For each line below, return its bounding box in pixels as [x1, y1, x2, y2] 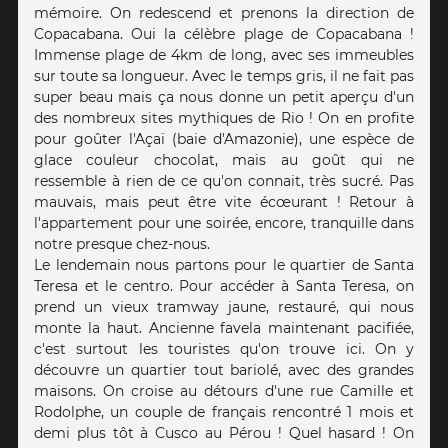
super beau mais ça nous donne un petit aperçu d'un [34, 87, 414, 106]
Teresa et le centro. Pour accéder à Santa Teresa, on [34, 276, 414, 295]
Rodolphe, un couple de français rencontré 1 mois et [34, 402, 414, 421]
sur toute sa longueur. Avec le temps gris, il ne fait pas [34, 66, 414, 85]
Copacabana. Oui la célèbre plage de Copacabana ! [34, 24, 414, 43]
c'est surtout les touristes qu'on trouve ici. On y [34, 339, 414, 358]
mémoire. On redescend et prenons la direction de [34, 3, 414, 22]
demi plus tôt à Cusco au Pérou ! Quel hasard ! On [34, 423, 414, 442]
